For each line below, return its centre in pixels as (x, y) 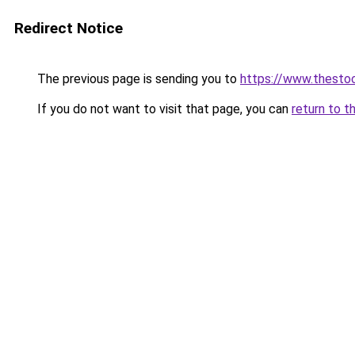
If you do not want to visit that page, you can (163, 109)
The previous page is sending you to (137, 79)
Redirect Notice (69, 28)
